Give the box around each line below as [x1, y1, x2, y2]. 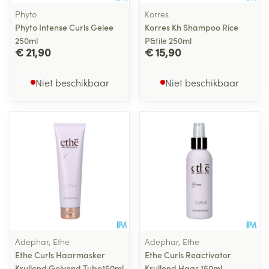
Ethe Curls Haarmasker [15, 249, 105, 261]
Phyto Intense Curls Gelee [15, 21, 113, 33]
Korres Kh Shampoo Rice [145, 21, 238, 33]
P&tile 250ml [145, 34, 192, 46]
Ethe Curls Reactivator [145, 249, 231, 261]
